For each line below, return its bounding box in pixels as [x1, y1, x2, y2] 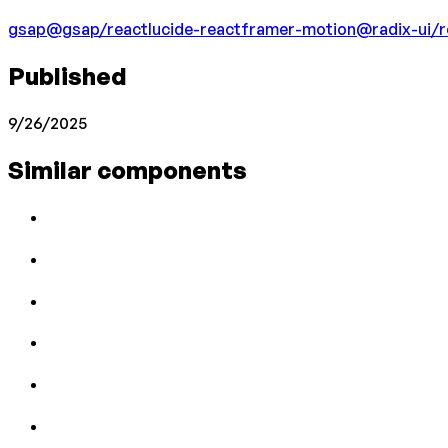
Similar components [8, 154, 247, 185]
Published [8, 61, 127, 91]
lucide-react [148, 19, 241, 40]
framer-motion [241, 19, 356, 40]
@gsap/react [46, 19, 148, 40]
